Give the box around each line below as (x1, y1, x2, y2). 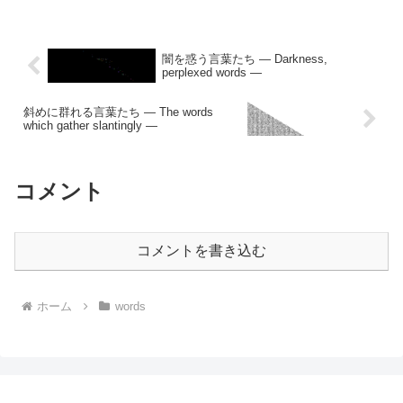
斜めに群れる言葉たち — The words (23, 105, 213, 120)
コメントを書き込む (137, 242, 266, 258)
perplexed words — (161, 66, 262, 80)
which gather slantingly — (23, 119, 157, 133)
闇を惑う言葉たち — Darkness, (161, 52, 327, 67)
